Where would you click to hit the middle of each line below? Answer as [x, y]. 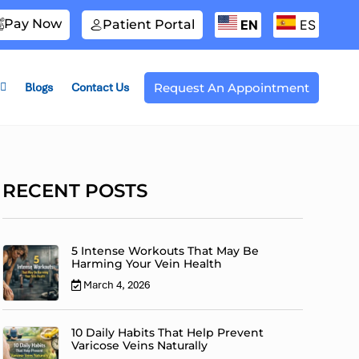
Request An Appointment [231, 87]
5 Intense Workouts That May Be [165, 251]
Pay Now [33, 24]
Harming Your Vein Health [147, 264]
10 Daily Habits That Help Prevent [168, 333]
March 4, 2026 [117, 285]
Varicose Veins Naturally [140, 346]
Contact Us [100, 87]
